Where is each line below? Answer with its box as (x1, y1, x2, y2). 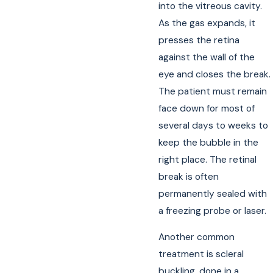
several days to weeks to (158, 119, 269, 132)
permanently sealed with (158, 187, 268, 200)
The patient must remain (158, 85, 268, 97)
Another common (158, 231, 235, 244)
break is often (158, 170, 219, 183)
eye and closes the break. (158, 68, 271, 80)
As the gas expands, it (158, 16, 256, 29)
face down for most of (158, 102, 255, 115)
